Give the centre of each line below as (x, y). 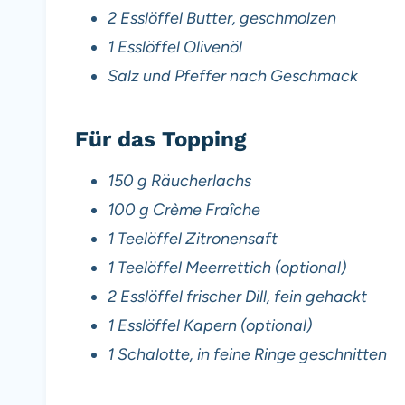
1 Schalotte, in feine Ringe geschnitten (247, 354)
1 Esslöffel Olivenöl (175, 47)
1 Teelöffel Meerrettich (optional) (227, 267)
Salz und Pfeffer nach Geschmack (233, 75)
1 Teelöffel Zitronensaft (193, 238)
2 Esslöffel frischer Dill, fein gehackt (237, 296)
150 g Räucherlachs (179, 180)
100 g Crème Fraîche (184, 209)
